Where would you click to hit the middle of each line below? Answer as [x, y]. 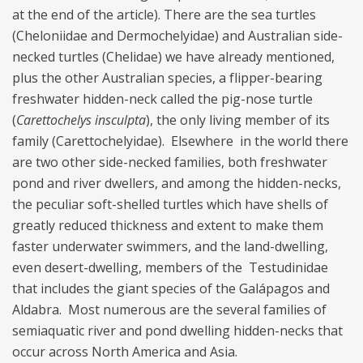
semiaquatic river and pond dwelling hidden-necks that [177, 330]
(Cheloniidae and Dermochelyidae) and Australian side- [177, 35]
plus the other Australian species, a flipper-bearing [167, 77]
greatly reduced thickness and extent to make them [168, 225]
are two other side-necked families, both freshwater [170, 162]
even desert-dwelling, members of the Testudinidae [170, 267]
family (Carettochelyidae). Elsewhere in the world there [180, 141]
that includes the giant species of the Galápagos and [171, 288]
